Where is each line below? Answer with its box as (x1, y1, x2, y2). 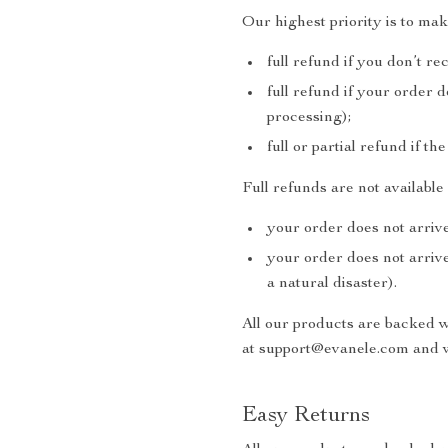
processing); (267, 110, 352, 126)
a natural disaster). (267, 276, 397, 292)
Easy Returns (242, 405, 370, 427)
